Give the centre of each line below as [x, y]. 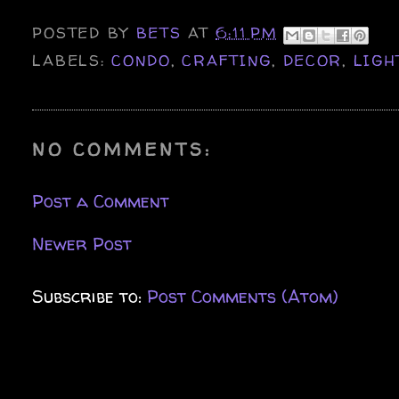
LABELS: [72, 60]
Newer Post [82, 243]
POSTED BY [84, 33]
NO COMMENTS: [122, 149]
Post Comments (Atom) [243, 296]
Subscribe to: [90, 296]
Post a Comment [101, 200]
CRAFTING [227, 60]
